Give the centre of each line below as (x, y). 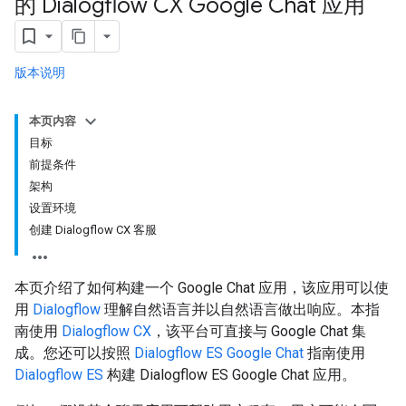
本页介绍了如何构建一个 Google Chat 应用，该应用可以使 (202, 288)
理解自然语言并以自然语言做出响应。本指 (240, 309)
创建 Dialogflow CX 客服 (93, 230)
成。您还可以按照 (74, 353)
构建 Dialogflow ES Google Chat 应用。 (230, 375)
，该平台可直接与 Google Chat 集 (259, 331)
